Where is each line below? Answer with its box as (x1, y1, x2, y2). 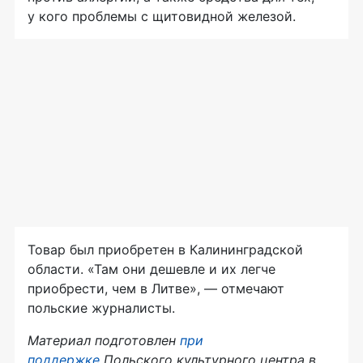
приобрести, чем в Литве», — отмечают (28, 280, 284, 297)
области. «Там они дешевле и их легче (28, 261, 275, 278)
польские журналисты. (28, 300, 175, 317)
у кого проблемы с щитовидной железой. (28, 8, 296, 25)
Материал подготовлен (28, 332, 180, 349)
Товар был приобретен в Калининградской (28, 241, 303, 258)
